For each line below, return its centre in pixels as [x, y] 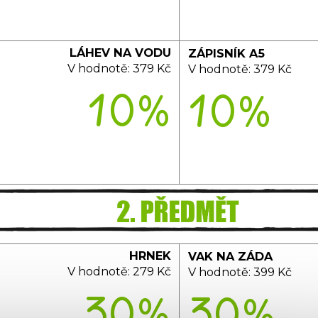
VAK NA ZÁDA [230, 256]
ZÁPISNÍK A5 [226, 53]
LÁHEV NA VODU [120, 53]
